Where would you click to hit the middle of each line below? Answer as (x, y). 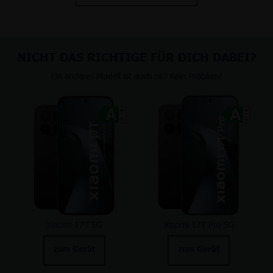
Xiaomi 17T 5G (74, 224)
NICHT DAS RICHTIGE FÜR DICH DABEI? (136, 56)
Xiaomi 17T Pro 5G (199, 224)
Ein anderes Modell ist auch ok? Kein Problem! (136, 76)
